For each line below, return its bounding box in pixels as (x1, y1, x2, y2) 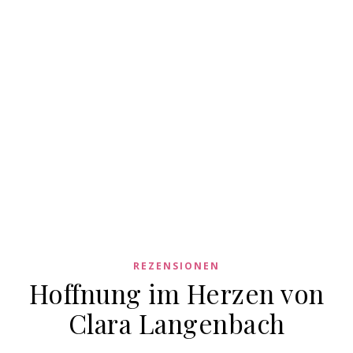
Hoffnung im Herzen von (28, 276, 325, 311)
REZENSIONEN (133, 259, 220, 273)
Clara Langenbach (68, 306, 285, 341)
